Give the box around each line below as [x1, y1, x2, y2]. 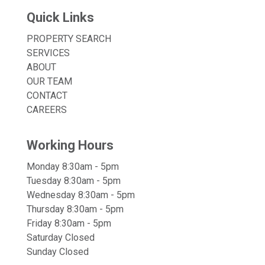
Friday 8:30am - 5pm [27, 218, 111, 230]
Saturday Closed [27, 232, 95, 244]
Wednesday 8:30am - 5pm [27, 189, 135, 201]
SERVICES [27, 47, 70, 59]
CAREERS [27, 104, 67, 116]
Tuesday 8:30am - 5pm [27, 175, 121, 187]
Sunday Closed [27, 246, 89, 258]
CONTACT [27, 90, 67, 102]
